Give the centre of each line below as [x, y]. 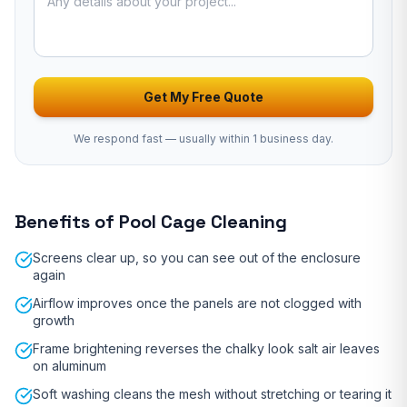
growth [54, 320]
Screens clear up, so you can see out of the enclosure [197, 258]
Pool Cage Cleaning [203, 222]
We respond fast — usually [146, 139]
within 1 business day [275, 139]
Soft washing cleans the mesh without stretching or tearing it [212, 394]
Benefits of [67, 222]
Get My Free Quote [203, 97]
